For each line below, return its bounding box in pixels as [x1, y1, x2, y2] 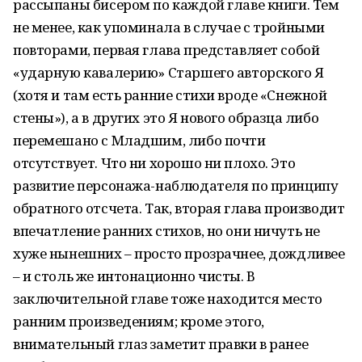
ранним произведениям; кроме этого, [13, 312, 264, 330]
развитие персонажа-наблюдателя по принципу [13, 176, 339, 195]
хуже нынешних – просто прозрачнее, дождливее [13, 244, 345, 263]
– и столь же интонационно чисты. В [13, 267, 255, 285]
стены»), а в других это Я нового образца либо [13, 108, 319, 127]
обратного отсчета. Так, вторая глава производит [13, 199, 345, 217]
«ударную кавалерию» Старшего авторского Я [13, 63, 324, 82]
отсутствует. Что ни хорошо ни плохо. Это [13, 154, 296, 172]
